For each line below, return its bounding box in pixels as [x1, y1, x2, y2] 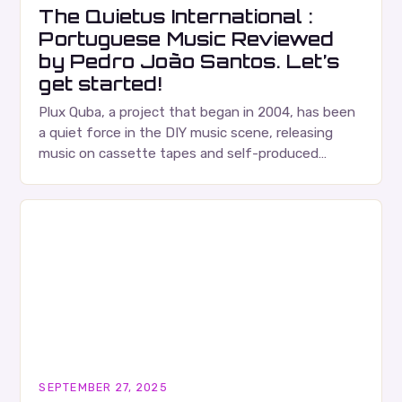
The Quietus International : [39, 4, 314, 29]
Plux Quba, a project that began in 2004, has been [39, 104, 356, 121]
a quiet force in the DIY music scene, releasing [39, 125, 334, 142]
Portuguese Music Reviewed [39, 27, 335, 51]
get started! [39, 72, 162, 96]
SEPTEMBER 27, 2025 [39, 380, 168, 395]
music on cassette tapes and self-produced [39, 145, 319, 162]
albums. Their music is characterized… [39, 166, 275, 183]
